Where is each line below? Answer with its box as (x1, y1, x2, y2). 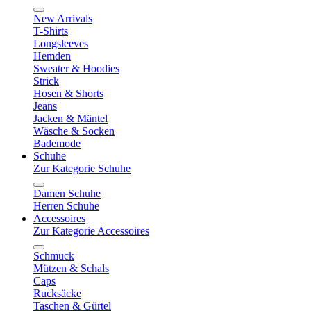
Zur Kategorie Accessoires (33, 225, 149, 237)
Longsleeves (33, 37, 88, 49)
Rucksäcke (33, 287, 81, 299)
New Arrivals (33, 12, 92, 24)
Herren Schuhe (33, 200, 99, 212)
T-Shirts (33, 25, 68, 37)
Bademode (33, 137, 81, 149)
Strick (33, 75, 59, 87)
